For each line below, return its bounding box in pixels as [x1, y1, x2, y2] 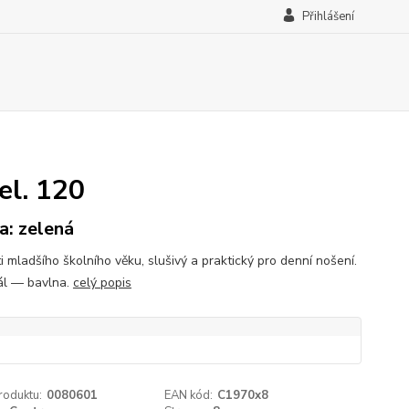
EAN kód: [164, 387, 214, 404]
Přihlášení [301, 8, 354, 25]
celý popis [72, 274, 131, 291]
